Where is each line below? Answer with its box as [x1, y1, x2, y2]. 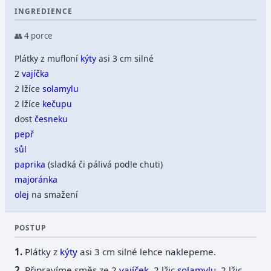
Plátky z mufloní [15, 52, 81, 64]
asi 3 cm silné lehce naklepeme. [77, 246, 217, 258]
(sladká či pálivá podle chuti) [45, 158, 163, 170]
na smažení [29, 188, 79, 200]
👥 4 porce [15, 30, 53, 42]
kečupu [42, 97, 73, 109]
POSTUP [15, 222, 47, 232]
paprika [15, 158, 46, 170]
